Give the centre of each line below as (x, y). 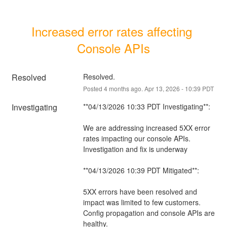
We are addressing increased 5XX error (146, 127)
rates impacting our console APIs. (137, 138)
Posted (93, 88)
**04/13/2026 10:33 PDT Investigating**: (146, 106)
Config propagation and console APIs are (149, 213)
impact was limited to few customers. (142, 202)
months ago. (126, 88)
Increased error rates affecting (112, 31)
